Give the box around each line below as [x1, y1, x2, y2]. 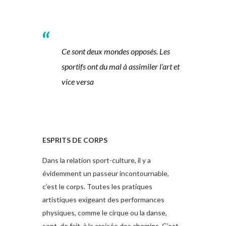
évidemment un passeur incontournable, [42, 169, 169, 178]
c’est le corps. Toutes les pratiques [42, 182, 152, 191]
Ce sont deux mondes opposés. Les [61, 46, 170, 56]
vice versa [61, 76, 94, 86]
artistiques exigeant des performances [42, 195, 164, 204]
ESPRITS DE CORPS [42, 136, 107, 145]
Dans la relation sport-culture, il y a [42, 156, 151, 165]
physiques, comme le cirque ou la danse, [42, 208, 167, 217]
